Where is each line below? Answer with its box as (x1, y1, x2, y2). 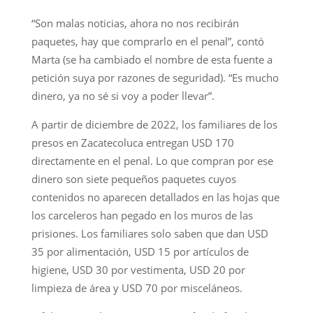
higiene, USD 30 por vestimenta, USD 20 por (31, 262, 245, 277)
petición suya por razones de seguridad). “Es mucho (31, 70, 279, 85)
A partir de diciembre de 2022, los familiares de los (31, 117, 277, 131)
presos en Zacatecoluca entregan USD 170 (31, 135, 234, 150)
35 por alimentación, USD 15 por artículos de (31, 244, 249, 259)
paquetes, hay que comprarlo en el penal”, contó (31, 34, 264, 48)
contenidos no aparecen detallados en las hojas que (31, 189, 279, 204)
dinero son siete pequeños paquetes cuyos (31, 171, 236, 186)
